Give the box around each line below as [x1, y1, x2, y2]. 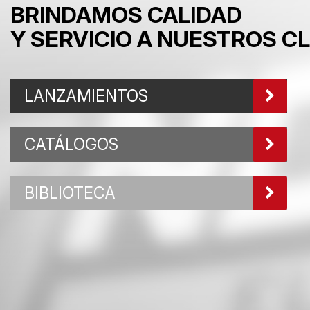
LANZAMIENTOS [24, 86, 148, 106]
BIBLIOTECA [24, 183, 116, 203]
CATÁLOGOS [24, 134, 118, 154]
